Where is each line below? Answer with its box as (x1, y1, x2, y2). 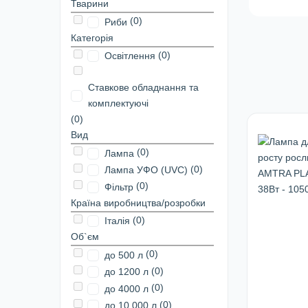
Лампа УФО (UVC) (104, 164, 188, 176)
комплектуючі (88, 98, 148, 109)
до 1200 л (104, 266, 148, 278)
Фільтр (104, 181, 133, 192)
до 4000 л (104, 283, 148, 294)
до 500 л (104, 249, 143, 261)
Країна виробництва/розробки (71, 197, 206, 208)
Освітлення (104, 50, 155, 62)
